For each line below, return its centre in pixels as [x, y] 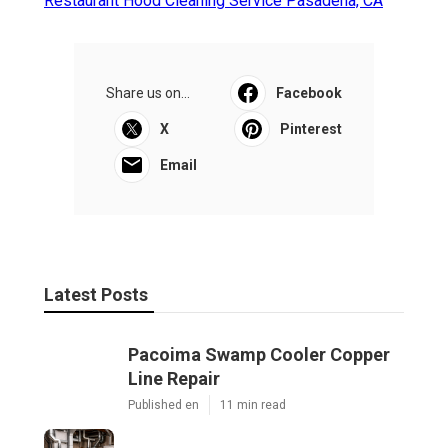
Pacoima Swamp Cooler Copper [259, 354]
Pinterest [311, 128]
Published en [163, 404]
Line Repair [174, 378]
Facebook [309, 92]
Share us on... [148, 92]
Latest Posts [96, 294]
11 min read [253, 404]
